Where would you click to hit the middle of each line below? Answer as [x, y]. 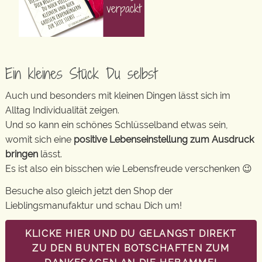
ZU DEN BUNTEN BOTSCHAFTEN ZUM [131, 248]
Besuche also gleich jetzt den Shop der [89, 191]
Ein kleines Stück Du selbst [81, 73]
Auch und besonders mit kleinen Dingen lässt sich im [118, 96]
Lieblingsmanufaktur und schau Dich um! [94, 205]
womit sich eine [39, 139]
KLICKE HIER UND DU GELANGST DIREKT [131, 234]
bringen [22, 154]
